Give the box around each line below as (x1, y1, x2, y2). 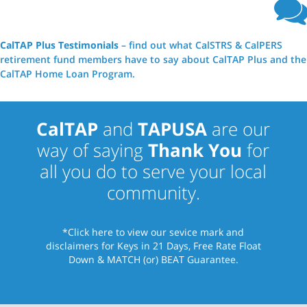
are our (207, 116, 271, 141)
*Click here (62, 225, 114, 238)
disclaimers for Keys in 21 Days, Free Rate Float (45, 238, 261, 252)
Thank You (148, 137, 243, 162)
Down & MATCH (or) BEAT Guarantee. (68, 252, 238, 266)
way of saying (37, 137, 149, 162)
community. (106, 180, 200, 205)
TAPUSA (138, 116, 208, 141)
